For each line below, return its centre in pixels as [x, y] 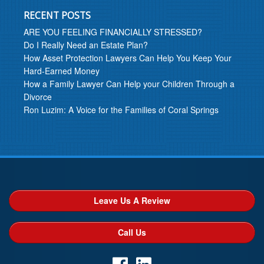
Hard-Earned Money [62, 71]
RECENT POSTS [57, 16]
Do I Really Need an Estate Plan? [86, 45]
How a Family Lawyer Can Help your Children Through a [129, 84]
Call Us [132, 232]
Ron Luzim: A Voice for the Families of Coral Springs [121, 110]
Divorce [38, 97]
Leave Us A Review [132, 201]
